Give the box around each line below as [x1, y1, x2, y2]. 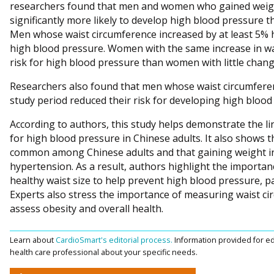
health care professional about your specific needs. [10, 246, 198, 258]
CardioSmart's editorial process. [56, 234, 174, 246]
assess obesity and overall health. [10, 202, 163, 216]
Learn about [10, 234, 56, 246]
